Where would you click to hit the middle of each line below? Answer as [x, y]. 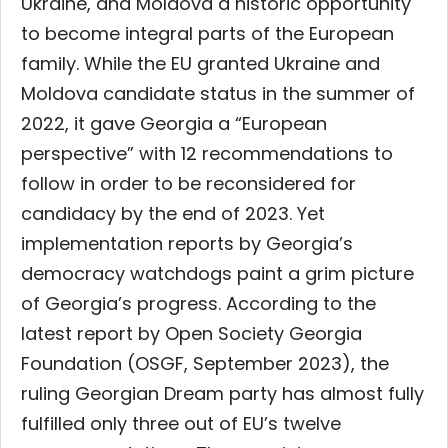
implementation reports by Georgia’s [187, 243]
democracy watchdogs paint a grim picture [217, 273]
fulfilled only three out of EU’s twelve [181, 423]
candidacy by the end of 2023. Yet [173, 213]
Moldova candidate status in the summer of [218, 93]
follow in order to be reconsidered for [188, 183]
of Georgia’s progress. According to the [198, 303]
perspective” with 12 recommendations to [207, 153]
